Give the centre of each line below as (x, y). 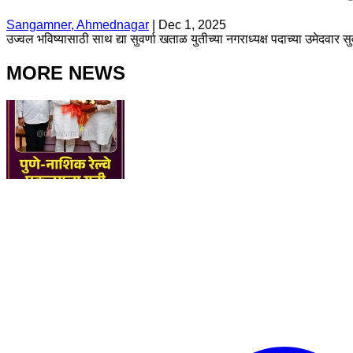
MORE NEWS (66, 72)
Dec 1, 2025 (192, 24)
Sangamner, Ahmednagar (78, 24)
